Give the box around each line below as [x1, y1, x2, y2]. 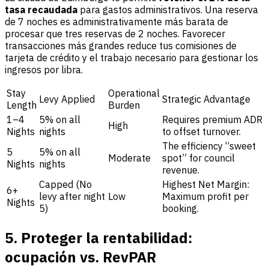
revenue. [162, 163, 199, 176]
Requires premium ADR [162, 113, 262, 125]
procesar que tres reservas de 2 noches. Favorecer [5, 27, 225, 40]
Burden [108, 98, 140, 111]
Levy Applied [39, 92, 95, 105]
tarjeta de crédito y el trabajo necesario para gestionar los [5, 51, 258, 64]
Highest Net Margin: [162, 178, 249, 190]
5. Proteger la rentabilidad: [5, 228, 193, 247]
